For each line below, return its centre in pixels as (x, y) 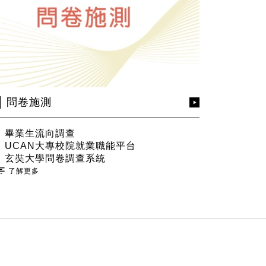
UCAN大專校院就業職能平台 (70, 146)
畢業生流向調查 (40, 133)
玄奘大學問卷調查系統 (55, 158)
